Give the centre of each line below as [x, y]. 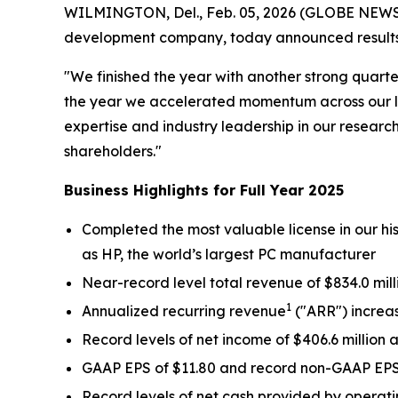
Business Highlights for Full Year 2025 [204, 191]
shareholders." [113, 151]
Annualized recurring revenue [184, 311]
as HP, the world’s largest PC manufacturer [229, 255]
